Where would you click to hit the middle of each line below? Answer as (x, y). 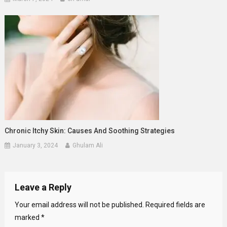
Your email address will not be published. (79, 204)
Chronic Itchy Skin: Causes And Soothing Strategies (90, 130)
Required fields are (175, 204)
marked (28, 217)
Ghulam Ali (88, 145)
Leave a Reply (43, 187)
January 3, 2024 (35, 145)
